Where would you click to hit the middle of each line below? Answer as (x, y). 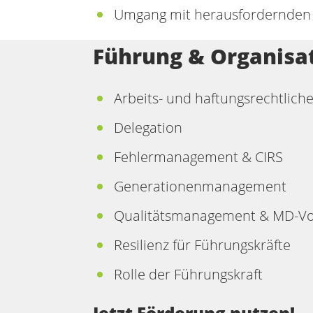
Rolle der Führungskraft (188, 274)
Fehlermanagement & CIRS (198, 157)
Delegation (148, 128)
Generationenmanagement (200, 186)
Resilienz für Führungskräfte (202, 245)
